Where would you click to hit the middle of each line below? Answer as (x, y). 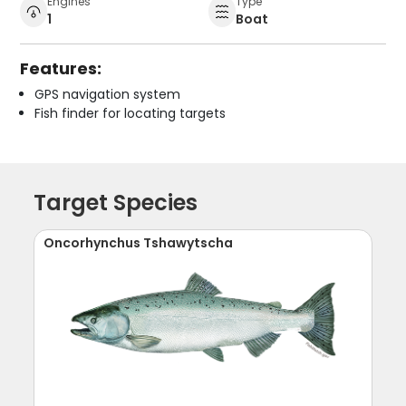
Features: (61, 68)
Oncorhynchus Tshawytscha (139, 242)
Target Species (116, 202)
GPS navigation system (108, 94)
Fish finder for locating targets (130, 113)
